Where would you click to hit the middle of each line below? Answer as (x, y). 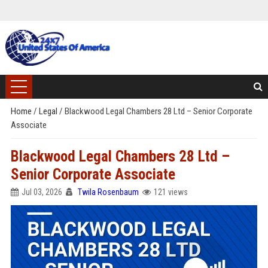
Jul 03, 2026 (42, 192)
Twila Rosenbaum (108, 192)
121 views (170, 192)
